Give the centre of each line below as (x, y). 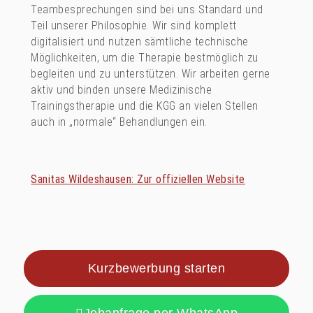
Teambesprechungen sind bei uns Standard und (147, 10)
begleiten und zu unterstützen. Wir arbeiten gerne (151, 74)
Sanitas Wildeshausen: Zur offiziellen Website (138, 180)
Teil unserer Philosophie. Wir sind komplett (134, 26)
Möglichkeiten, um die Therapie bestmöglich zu (145, 58)
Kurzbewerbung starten (156, 268)
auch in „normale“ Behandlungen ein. (119, 122)
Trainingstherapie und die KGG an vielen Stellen (145, 106)
